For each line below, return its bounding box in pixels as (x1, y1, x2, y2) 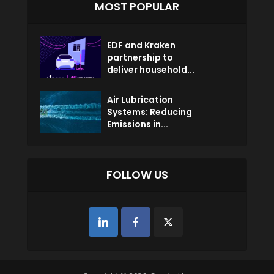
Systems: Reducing (107, 106, 192, 119)
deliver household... (107, 64, 194, 76)
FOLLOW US (106, 167, 168, 183)
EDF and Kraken (107, 39, 176, 52)
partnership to (107, 51, 173, 64)
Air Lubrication (107, 94, 173, 106)
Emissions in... (107, 118, 168, 131)
